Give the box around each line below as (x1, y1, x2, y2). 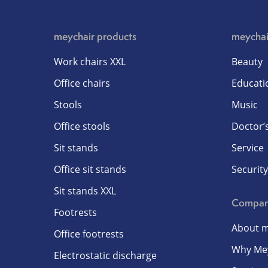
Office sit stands (54, 163, 126, 176)
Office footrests (54, 227, 124, 240)
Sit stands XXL (54, 184, 116, 197)
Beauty (231, 55, 263, 68)
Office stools (54, 120, 110, 133)
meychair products (54, 29, 136, 43)
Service (231, 141, 264, 154)
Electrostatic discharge (54, 249, 157, 262)
